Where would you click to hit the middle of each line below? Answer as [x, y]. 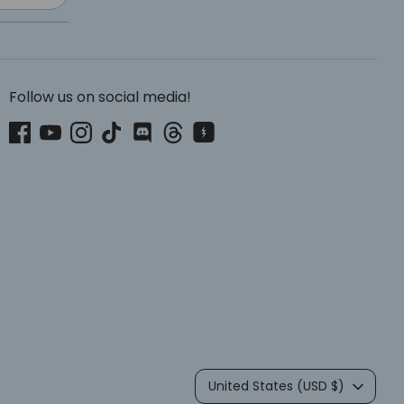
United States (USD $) [276, 386]
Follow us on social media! [100, 97]
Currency [226, 377]
